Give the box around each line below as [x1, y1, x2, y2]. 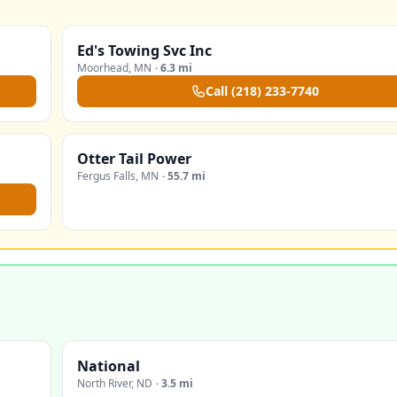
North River [77, 376, 131, 391]
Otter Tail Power [77, 149, 191, 168]
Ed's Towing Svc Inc [77, 41, 212, 60]
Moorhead [77, 60, 128, 75]
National [77, 356, 140, 376]
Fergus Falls [77, 168, 136, 183]
